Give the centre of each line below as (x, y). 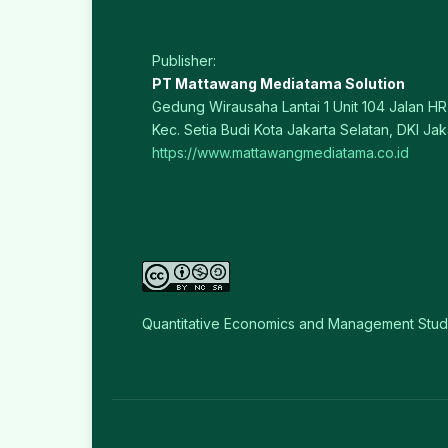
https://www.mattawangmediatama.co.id (280, 153)
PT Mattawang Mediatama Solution (278, 84)
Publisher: (184, 61)
